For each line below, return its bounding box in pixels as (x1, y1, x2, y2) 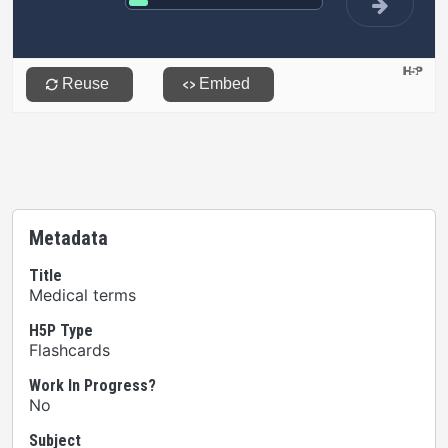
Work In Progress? (29, 376, 156, 395)
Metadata (29, 226, 108, 250)
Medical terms (29, 285, 136, 305)
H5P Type (29, 321, 93, 340)
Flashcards (29, 340, 110, 360)
